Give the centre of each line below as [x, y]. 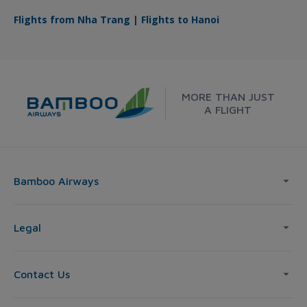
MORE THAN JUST [228, 96]
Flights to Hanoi [180, 19]
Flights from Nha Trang [72, 19]
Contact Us [42, 274]
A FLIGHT [228, 109]
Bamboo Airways [56, 181]
